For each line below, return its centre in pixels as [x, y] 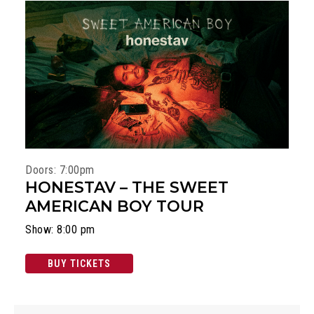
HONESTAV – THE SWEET [127, 188]
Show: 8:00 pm [60, 230]
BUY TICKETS [79, 264]
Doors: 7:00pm [60, 170]
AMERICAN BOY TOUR [115, 207]
